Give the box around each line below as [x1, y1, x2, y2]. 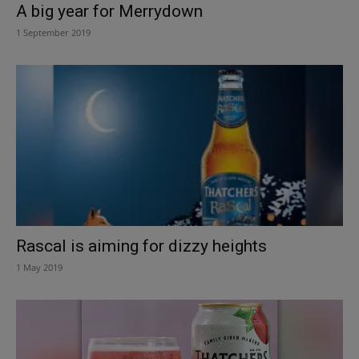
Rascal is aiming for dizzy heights [16, 236, 267, 256]
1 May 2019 [16, 261, 63, 274]
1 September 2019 [16, 26, 91, 38]
